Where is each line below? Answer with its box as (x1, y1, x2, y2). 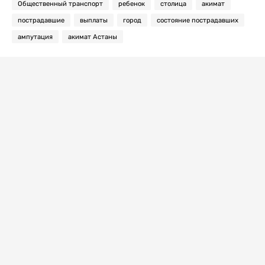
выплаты (80, 17, 108, 24)
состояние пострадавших (157, 17, 238, 24)
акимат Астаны (68, 33, 117, 41)
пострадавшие (18, 17, 64, 24)
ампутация (18, 33, 53, 41)
